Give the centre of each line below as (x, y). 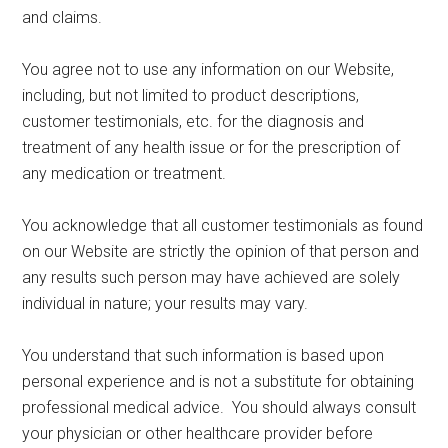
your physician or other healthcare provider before (198, 434)
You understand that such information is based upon (203, 356)
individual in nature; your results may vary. (165, 304)
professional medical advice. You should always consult (219, 408)
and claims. (62, 18)
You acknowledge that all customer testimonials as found (223, 226)
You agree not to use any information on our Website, (208, 70)
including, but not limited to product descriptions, (191, 96)
